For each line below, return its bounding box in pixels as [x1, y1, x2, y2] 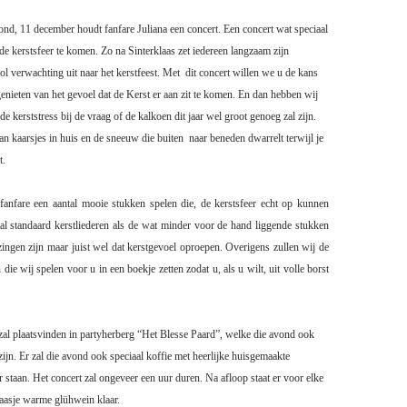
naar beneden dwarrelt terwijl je [189, 131, 323, 144]
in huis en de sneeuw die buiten [46, 131, 184, 144]
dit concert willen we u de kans [185, 65, 318, 79]
